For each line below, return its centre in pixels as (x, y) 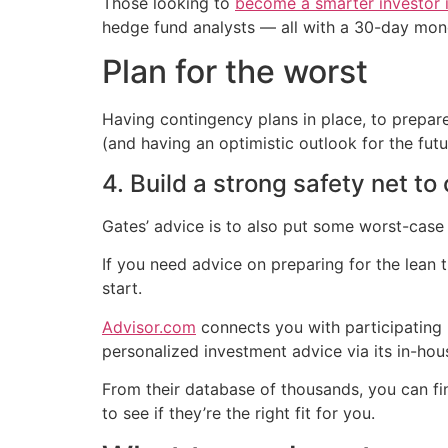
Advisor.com (149, 326)
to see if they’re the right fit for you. (238, 412)
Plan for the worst (235, 72)
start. (122, 288)
